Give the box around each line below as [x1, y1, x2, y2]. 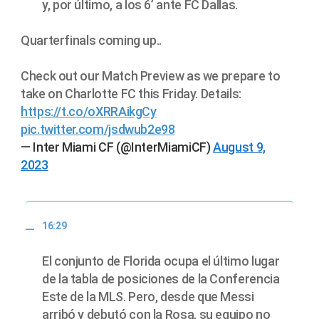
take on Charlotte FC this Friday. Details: [21, 86, 241, 102]
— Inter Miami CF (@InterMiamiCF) [21, 140, 214, 155]
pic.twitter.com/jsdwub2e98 [21, 122, 175, 137]
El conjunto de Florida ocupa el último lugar [42, 253, 280, 268]
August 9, [213, 140, 266, 155]
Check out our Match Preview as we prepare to [21, 68, 281, 84]
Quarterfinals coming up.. [21, 33, 162, 48]
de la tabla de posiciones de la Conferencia [42, 271, 280, 286]
